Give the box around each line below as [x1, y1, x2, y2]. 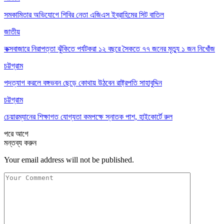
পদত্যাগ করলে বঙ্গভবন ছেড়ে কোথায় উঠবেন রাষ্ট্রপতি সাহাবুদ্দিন [4, 78, 162, 87]
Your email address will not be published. [4, 155, 134, 164]
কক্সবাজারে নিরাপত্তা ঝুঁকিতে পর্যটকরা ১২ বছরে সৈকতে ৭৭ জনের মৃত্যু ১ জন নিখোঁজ [4, 44, 215, 53]
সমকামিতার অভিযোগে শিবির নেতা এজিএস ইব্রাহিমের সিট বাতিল [4, 10, 164, 19]
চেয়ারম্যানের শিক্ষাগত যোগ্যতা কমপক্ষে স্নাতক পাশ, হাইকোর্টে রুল [4, 112, 172, 121]
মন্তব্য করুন [4, 138, 36, 147]
